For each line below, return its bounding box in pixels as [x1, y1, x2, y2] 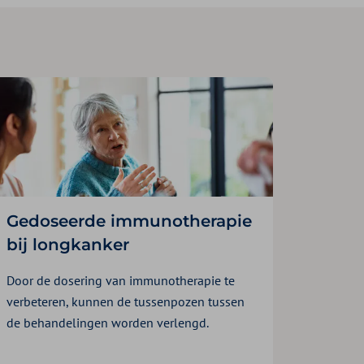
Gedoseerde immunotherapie [6, 210, 252, 231]
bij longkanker [6, 234, 129, 254]
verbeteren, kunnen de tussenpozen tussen [6, 292, 245, 310]
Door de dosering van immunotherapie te [6, 271, 235, 288]
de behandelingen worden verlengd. [6, 314, 209, 331]
